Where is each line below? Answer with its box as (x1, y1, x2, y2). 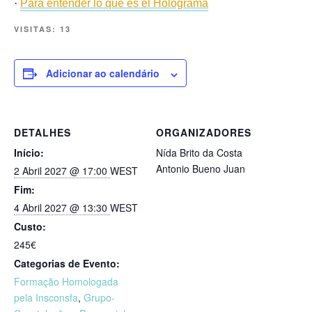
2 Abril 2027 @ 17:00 (14, 164, 110, 178)
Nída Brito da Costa (156, 146, 242, 160)
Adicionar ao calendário (46, 66, 159, 81)
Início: (14, 146, 44, 160)
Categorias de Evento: (14, 256, 120, 271)
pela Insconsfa (14, 290, 78, 305)
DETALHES (14, 125, 71, 140)
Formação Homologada (14, 274, 118, 289)
